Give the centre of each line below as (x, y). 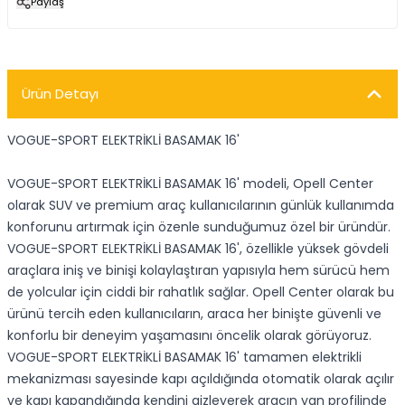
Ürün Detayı (60, 94)
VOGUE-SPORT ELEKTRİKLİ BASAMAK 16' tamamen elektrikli (184, 357)
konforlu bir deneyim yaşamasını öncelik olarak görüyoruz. (189, 335)
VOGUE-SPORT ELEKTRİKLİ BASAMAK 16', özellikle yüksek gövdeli (198, 249)
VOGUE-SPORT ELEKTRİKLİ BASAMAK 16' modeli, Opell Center (190, 184)
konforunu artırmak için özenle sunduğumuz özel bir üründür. (199, 227)
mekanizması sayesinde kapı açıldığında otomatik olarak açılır (201, 379)
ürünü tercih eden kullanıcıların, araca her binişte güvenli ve (194, 314)
